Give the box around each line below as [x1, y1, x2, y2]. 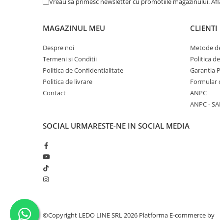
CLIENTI [190, 23, 218, 33]
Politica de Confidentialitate [43, 66, 123, 75]
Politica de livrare [43, 77, 92, 86]
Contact [43, 88, 66, 98]
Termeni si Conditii [43, 55, 97, 64]
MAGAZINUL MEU [43, 23, 105, 33]
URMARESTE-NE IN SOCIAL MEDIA [71, 121, 190, 131]
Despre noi [43, 43, 74, 53]
